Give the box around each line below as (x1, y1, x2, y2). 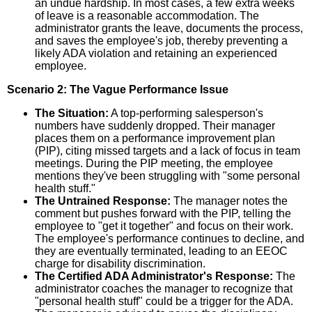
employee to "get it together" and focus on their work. (35, 219, 293, 232)
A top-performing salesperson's (109, 107, 263, 119)
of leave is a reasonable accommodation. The (35, 9, 259, 22)
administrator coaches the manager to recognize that (35, 282, 292, 295)
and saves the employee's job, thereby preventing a (35, 34, 288, 47)
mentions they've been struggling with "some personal (35, 169, 300, 182)
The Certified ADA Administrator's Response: (35, 270, 273, 282)
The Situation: (35, 107, 109, 119)
